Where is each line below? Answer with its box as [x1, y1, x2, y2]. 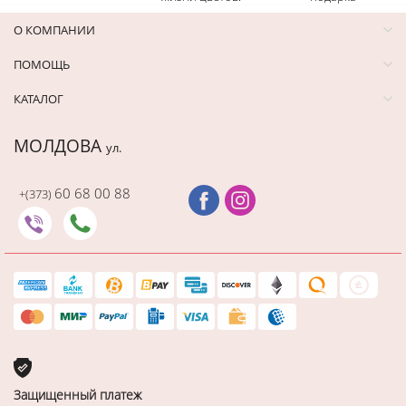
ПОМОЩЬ [14, 55, 70, 72]
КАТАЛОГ [14, 90, 63, 107]
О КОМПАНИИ [14, 21, 95, 38]
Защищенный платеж [14, 385, 141, 403]
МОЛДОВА [14, 133, 106, 158]
